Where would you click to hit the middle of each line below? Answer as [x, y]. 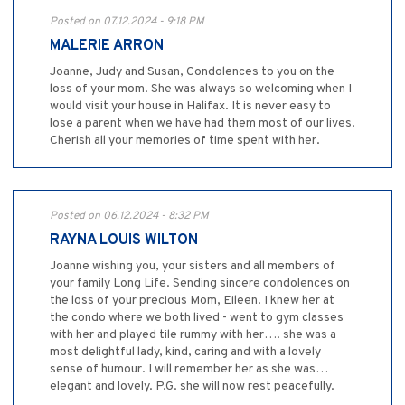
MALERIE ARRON [107, 47]
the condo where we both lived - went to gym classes [197, 318]
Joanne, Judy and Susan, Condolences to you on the [192, 72]
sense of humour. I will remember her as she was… [189, 370]
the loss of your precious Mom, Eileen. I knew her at [192, 301]
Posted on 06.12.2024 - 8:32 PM [129, 217]
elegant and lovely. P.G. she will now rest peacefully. [192, 387]
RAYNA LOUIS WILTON [124, 241]
